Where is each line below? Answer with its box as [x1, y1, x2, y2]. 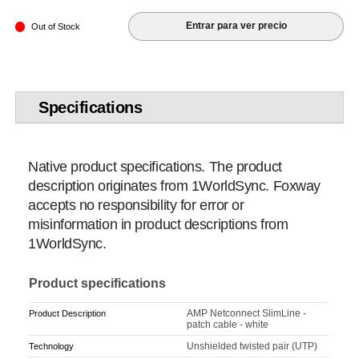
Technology [29, 341, 75, 351]
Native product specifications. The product [28, 158, 282, 175]
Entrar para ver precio [185, 20, 287, 32]
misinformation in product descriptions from [28, 216, 288, 232]
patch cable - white [187, 318, 269, 330]
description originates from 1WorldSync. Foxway [28, 177, 321, 194]
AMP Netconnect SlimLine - [187, 307, 307, 319]
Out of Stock [30, 22, 80, 32]
